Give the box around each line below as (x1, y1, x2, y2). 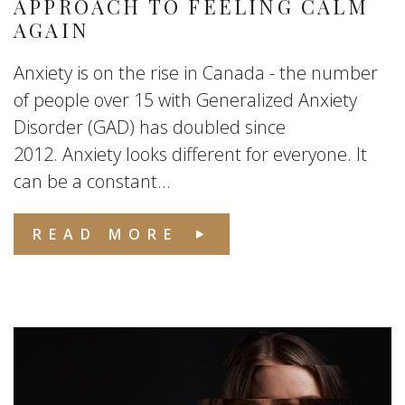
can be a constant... (14, 169, 171, 193)
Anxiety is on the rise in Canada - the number (14, 61, 378, 85)
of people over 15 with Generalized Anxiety (14, 88, 357, 112)
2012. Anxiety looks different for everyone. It (14, 142, 367, 166)
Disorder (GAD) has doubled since (14, 115, 286, 139)
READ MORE (33, 224, 178, 244)
